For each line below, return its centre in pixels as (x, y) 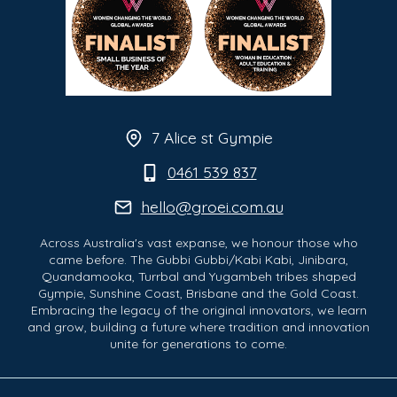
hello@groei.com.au (212, 206)
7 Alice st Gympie (212, 137)
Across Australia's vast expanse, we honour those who (198, 243)
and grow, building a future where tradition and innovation (198, 327)
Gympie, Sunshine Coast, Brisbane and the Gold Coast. (198, 293)
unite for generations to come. (198, 344)
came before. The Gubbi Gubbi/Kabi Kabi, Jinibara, (198, 260)
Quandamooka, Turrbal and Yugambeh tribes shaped (198, 276)
